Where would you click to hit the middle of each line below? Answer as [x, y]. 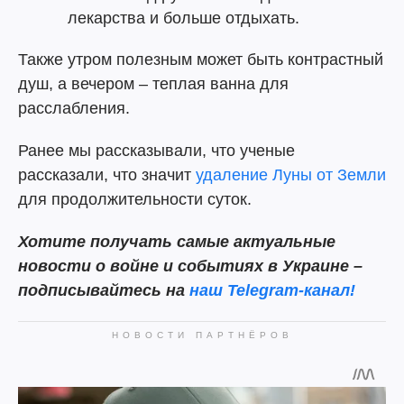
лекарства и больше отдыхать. [184, 18]
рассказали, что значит [107, 175]
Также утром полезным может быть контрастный [201, 60]
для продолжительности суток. [135, 199]
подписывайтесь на [101, 290]
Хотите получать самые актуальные [177, 242]
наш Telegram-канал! [272, 290]
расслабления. [74, 108]
